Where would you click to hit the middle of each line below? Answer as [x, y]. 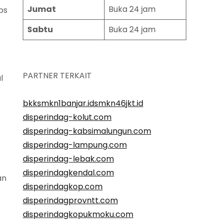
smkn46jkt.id [119, 104]
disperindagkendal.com [68, 173]
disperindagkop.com [63, 187]
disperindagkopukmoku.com [78, 215]
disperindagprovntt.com [70, 201]
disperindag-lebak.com [68, 159]
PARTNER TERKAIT [57, 76]
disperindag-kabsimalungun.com [87, 131]
